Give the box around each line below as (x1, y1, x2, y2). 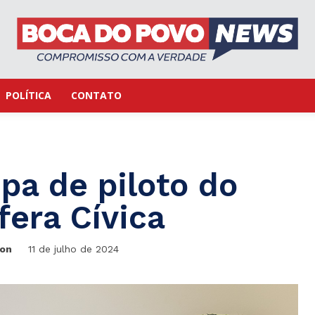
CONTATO (71, 89, 122, 102)
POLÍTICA (6, 89, 51, 102)
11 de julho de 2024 (27, 243, 119, 255)
